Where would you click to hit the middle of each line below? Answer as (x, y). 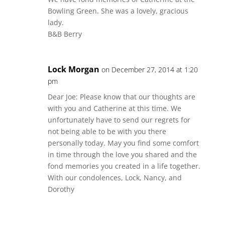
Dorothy (61, 189)
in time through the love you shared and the (122, 154)
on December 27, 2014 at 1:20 (149, 70)
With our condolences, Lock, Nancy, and (115, 178)
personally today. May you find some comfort (123, 143)
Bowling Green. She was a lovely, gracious (118, 11)
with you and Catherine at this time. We (114, 108)
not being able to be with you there (107, 131)
